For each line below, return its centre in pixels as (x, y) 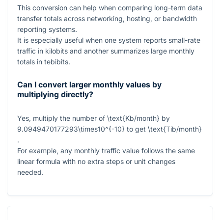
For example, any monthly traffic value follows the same (106, 150)
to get (136, 129)
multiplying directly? (55, 95)
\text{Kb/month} (133, 118)
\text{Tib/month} (175, 129)
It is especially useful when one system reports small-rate (109, 40)
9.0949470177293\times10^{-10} (71, 129)
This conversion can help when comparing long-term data (110, 8)
